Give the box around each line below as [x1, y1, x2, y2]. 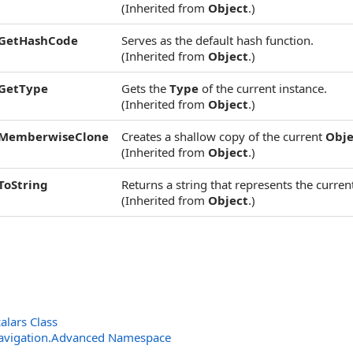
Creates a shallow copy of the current [121, 128, 325, 144]
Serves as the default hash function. [121, 32, 314, 48]
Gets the [121, 80, 169, 96]
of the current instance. [199, 80, 327, 96]
